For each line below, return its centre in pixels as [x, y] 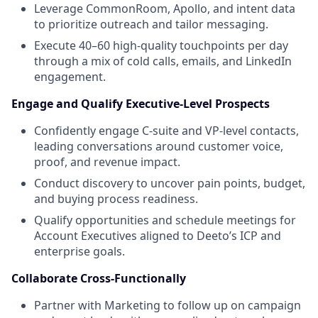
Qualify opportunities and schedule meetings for [165, 220]
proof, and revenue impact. [107, 162]
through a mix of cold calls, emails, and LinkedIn [163, 61]
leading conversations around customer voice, [159, 147]
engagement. [70, 77]
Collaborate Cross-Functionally [99, 279]
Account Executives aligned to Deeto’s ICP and [158, 236]
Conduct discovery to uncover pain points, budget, [170, 183]
